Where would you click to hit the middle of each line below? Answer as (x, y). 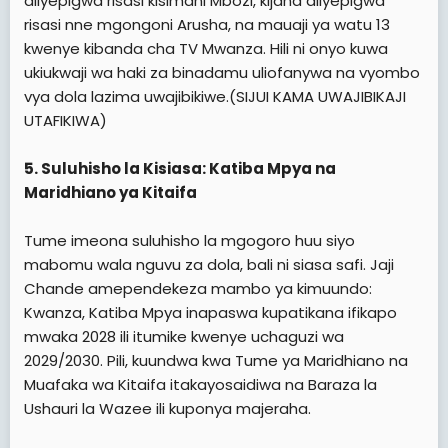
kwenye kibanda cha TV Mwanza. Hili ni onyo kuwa (206, 48)
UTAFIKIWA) (65, 120)
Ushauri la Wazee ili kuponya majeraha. (167, 408)
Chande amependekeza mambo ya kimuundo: (198, 288)
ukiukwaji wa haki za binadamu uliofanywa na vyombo (222, 72)
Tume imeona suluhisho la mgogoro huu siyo (189, 240)
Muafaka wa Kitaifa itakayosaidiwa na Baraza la (200, 384)
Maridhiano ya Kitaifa (110, 192)
